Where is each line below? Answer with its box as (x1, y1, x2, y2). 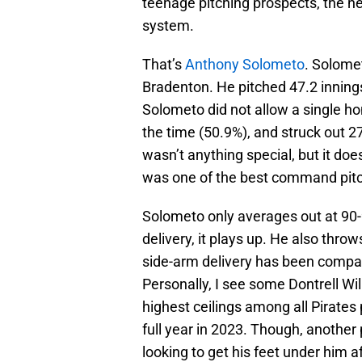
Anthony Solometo (182, 56, 305, 74)
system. (142, 17, 194, 35)
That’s (142, 56, 182, 74)
